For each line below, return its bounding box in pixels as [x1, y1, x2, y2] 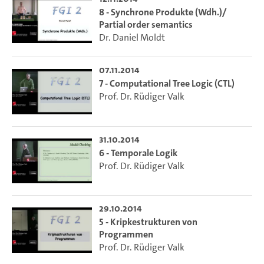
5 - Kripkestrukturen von [98, 216, 197, 229]
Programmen [98, 228, 153, 241]
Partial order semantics [98, 18, 193, 31]
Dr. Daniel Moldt [98, 31, 165, 44]
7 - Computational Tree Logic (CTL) [98, 77, 235, 90]
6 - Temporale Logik [98, 146, 177, 159]
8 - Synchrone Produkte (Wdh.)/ [98, 6, 226, 18]
